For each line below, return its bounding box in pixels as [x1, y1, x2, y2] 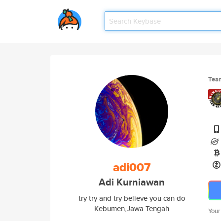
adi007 [113, 158, 150, 176]
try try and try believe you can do [78, 193, 185, 203]
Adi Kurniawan [99, 175, 165, 189]
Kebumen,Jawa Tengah [94, 203, 169, 214]
